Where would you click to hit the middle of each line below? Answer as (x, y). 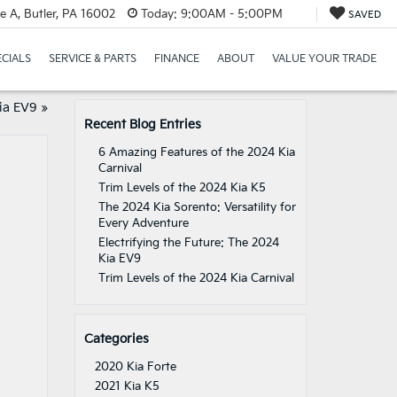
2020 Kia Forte (135, 367)
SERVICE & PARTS (92, 59)
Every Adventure (143, 223)
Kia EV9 (119, 259)
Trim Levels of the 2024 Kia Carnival (196, 278)
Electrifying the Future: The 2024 (188, 243)
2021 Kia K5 (127, 386)
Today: (159, 14)
